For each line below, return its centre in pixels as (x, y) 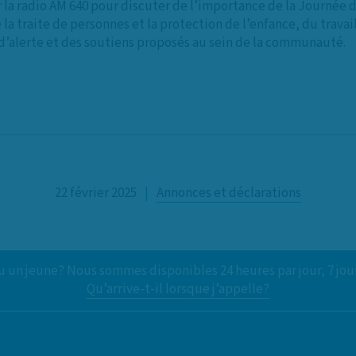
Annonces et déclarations (228, 193)
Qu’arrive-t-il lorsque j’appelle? (178, 289)
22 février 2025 (95, 193)
